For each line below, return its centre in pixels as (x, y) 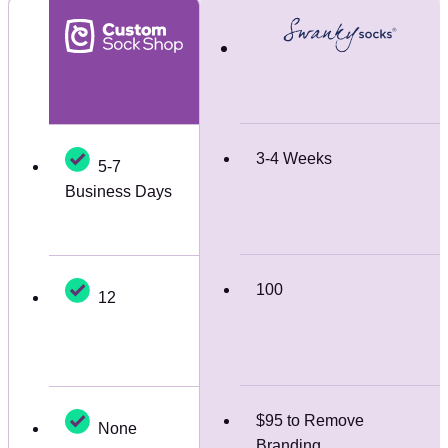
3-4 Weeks (294, 159)
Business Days (118, 192)
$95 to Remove (310, 421)
